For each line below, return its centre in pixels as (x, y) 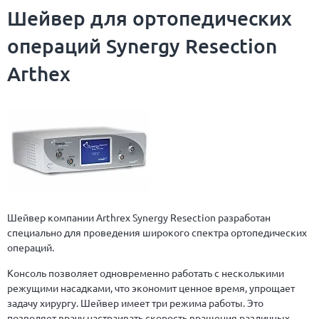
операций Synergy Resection (142, 46)
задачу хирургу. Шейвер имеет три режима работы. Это (135, 303)
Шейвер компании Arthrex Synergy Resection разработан (139, 217)
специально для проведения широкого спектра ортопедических (157, 232)
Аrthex (39, 73)
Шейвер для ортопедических (150, 18)
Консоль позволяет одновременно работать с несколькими (146, 273)
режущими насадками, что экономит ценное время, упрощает (151, 288)
